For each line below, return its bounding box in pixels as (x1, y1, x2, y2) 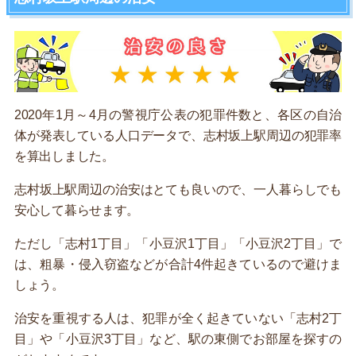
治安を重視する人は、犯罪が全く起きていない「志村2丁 (14, 311, 342, 326)
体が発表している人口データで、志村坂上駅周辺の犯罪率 (14, 129, 342, 143)
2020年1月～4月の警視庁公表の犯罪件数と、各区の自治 (14, 108, 342, 122)
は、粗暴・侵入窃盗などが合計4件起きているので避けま (14, 257, 342, 272)
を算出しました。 (14, 149, 114, 164)
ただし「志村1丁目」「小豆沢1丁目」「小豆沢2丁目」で (14, 237, 342, 251)
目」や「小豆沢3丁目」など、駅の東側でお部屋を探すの (14, 332, 342, 346)
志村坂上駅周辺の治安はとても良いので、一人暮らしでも (14, 183, 342, 197)
